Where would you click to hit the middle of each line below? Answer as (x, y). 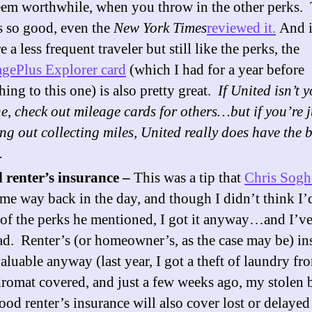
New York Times (160, 28)
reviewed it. (241, 28)
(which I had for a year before (215, 70)
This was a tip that (189, 178)
